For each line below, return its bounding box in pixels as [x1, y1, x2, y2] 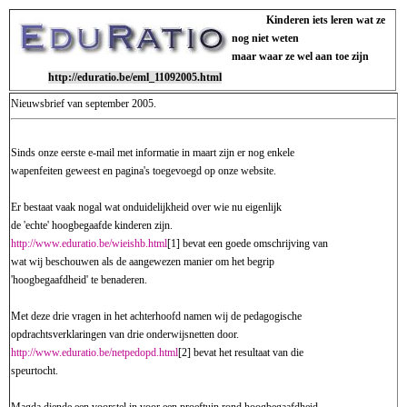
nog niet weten [232, 32, 299, 45]
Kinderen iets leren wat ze [265, 14, 385, 26]
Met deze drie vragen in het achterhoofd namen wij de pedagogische [11, 310, 302, 323]
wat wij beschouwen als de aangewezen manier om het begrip [11, 255, 274, 268]
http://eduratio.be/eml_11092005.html [47, 71, 222, 84]
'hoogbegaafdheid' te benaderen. [11, 273, 147, 286]
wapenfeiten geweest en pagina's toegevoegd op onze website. [11, 164, 276, 177]
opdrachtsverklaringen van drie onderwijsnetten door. [11, 328, 239, 341]
